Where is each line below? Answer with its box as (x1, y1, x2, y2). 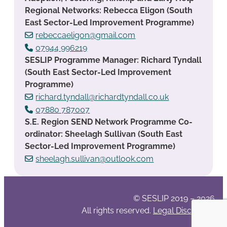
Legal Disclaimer (153, 205, 215, 215)
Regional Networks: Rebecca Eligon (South (25, 6, 193, 16)
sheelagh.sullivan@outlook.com (35, 154, 154, 164)
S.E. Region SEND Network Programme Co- (25, 117, 193, 127)
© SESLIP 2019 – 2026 (133, 193, 215, 203)
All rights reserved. (82, 205, 153, 215)
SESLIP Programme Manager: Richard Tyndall (25, 55, 202, 65)
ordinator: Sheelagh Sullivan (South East (25, 129, 183, 139)
